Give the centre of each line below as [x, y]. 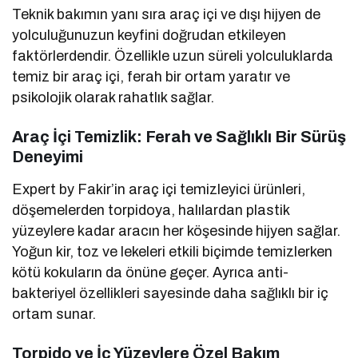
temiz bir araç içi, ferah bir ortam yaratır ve [151, 77]
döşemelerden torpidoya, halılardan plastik [151, 211]
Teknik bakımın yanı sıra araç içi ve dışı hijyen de [167, 15]
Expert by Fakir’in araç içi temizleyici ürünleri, [159, 190]
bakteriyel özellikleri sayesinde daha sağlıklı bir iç [171, 294]
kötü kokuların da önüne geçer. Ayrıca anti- [151, 273]
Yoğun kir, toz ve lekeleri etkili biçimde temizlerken [173, 252]
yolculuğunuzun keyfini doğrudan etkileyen [149, 36]
